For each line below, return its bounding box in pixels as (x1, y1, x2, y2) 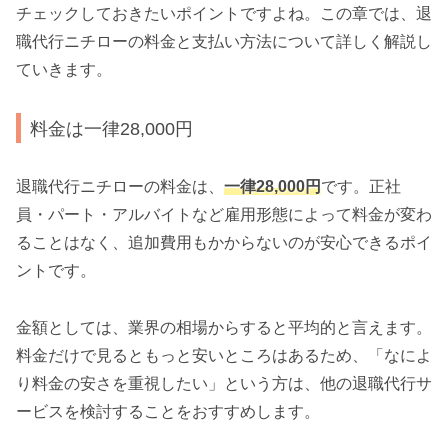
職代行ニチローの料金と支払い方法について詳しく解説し (16, 33, 432, 51)
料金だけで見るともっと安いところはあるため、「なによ (16, 346, 432, 364)
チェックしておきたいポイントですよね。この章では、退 (16, 5, 432, 23)
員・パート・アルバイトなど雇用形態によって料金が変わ (16, 206, 432, 224)
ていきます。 (16, 61, 112, 79)
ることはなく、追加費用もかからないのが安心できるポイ (16, 234, 432, 252)
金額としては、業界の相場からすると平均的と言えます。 (16, 318, 432, 336)
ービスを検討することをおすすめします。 (16, 402, 320, 420)
